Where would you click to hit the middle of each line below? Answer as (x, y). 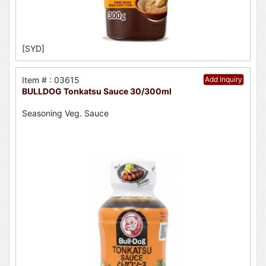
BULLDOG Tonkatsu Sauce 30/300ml (97, 91)
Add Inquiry (224, 80)
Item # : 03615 (51, 80)
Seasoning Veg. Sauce (65, 113)
